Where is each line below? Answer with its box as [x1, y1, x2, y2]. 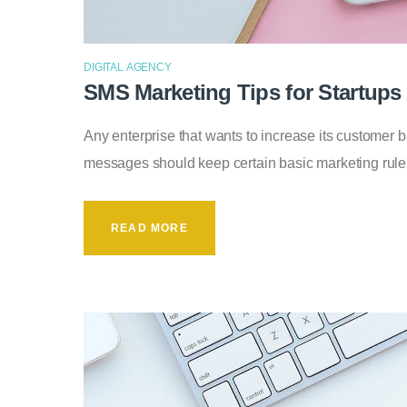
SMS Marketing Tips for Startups [84, 80, 402, 104]
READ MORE [111, 222, 188, 234]
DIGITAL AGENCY [84, 61, 172, 74]
